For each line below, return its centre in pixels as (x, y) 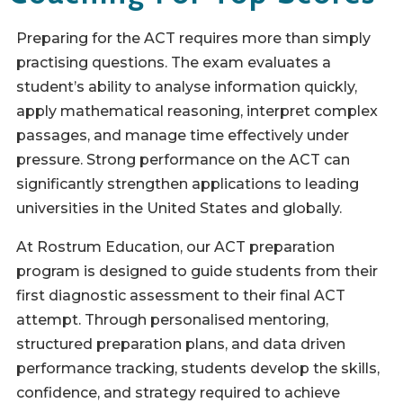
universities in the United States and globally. (179, 208)
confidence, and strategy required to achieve (178, 393)
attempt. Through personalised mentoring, (172, 320)
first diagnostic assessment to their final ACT (181, 296)
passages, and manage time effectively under (183, 135)
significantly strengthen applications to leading (188, 184)
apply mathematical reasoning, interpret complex (197, 111)
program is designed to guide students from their (197, 271)
